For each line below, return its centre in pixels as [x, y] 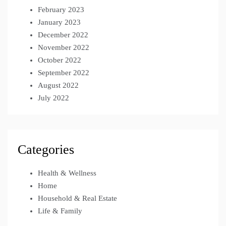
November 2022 [64, 47]
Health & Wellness [67, 173]
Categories [46, 149]
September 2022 [64, 72]
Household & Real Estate [77, 198]
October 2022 [60, 60]
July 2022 [53, 98]
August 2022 [58, 85]
